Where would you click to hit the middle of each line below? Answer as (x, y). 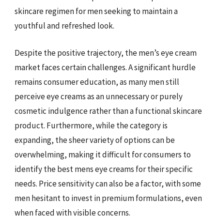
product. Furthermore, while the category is (91, 125)
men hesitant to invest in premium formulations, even (108, 198)
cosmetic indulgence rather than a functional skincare (108, 111)
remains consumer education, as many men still (97, 82)
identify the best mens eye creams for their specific (104, 169)
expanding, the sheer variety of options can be (95, 140)
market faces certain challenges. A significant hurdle (105, 67)
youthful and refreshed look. (64, 26)
